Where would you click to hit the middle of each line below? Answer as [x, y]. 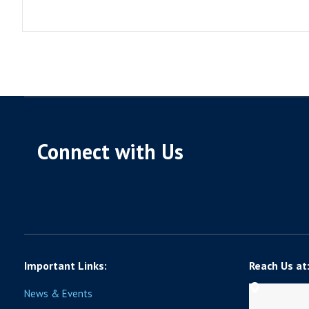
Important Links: [66, 265]
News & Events [58, 293]
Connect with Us [110, 151]
